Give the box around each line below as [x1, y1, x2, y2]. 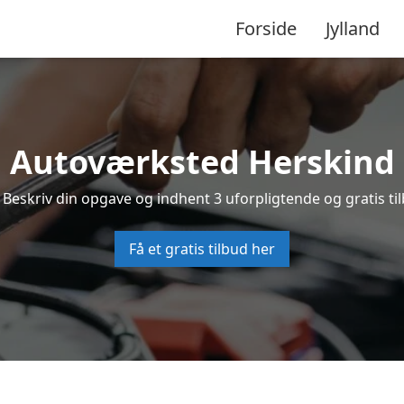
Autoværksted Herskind [9, 140, 395, 184]
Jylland [326, 15, 380, 41]
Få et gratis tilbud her [129, 239, 275, 259]
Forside [235, 15, 297, 41]
